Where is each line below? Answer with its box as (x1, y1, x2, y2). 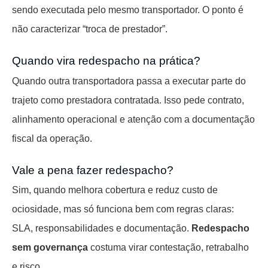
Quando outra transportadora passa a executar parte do (12, 75, 246, 86)
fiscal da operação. (12, 133, 92, 144)
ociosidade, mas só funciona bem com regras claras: (12, 204, 234, 215)
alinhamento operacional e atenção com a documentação (12, 114, 255, 124)
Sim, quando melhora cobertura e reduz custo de (12, 185, 218, 196)
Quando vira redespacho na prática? (12, 54, 200, 67)
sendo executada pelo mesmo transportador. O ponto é (12, 4, 243, 15)
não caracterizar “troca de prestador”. (12, 23, 167, 34)
